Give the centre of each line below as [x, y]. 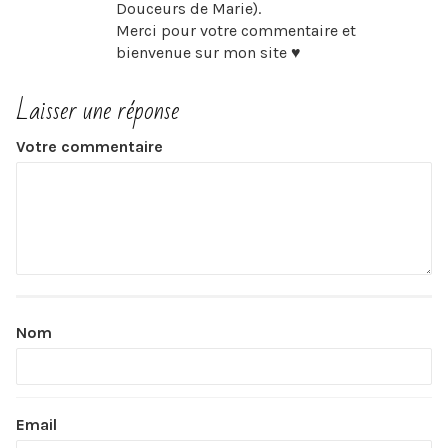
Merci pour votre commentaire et [236, 30]
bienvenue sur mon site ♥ [208, 52]
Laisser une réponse [97, 111]
